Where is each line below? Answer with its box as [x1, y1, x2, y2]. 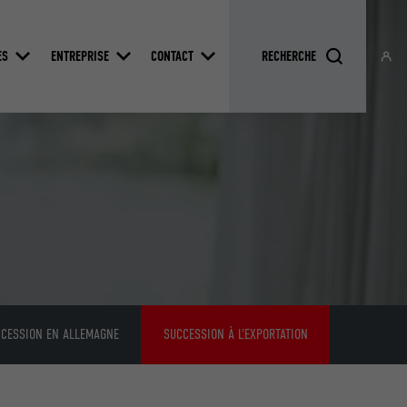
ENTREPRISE [50, 46, 109, 65]
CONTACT [151, 46, 194, 65]
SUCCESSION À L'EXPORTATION [163, 325, 308, 343]
